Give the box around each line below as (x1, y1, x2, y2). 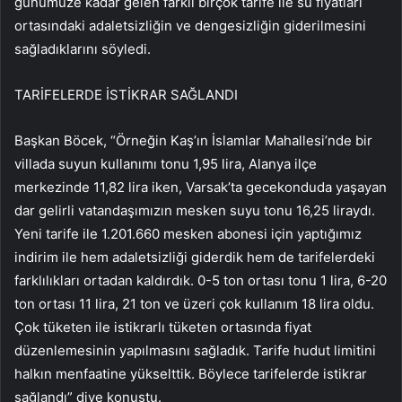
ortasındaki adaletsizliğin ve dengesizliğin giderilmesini (14, 16, 366, 34)
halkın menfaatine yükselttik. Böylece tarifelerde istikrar (14, 364, 367, 382)
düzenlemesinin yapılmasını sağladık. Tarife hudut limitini (14, 341, 376, 359)
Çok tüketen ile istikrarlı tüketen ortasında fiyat (14, 318, 311, 336)
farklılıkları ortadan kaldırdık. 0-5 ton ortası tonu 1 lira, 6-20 (14, 271, 387, 289)
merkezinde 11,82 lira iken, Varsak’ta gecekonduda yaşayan (14, 178, 387, 196)
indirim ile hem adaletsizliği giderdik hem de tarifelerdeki (14, 248, 375, 266)
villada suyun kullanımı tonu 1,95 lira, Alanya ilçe (14, 154, 317, 172)
